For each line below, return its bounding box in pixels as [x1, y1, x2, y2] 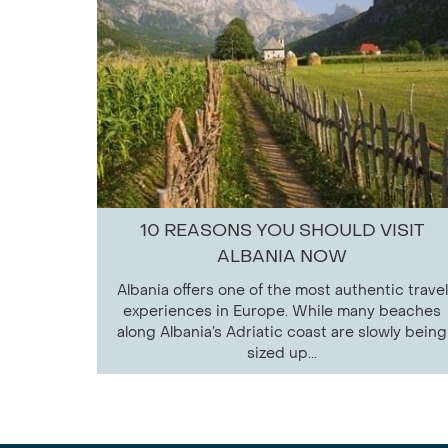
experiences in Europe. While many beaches [123, 301, 441, 321]
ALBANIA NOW [217, 244, 347, 268]
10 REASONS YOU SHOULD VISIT [140, 218, 424, 242]
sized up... [247, 343, 317, 363]
